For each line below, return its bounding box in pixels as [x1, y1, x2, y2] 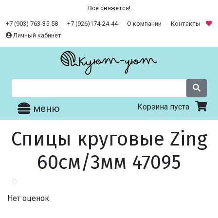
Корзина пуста [137, 102, 195, 111]
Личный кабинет [12, 32, 61, 39]
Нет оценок [7, 194, 49, 203]
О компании [127, 20, 162, 27]
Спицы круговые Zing [11, 127, 207, 151]
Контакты [171, 20, 200, 27]
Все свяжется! [88, 4, 130, 12]
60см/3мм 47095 [37, 151, 181, 175]
